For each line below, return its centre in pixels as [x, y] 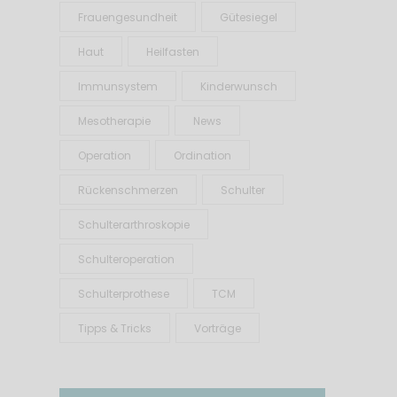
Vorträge [217, 328]
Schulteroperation [126, 259]
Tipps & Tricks [114, 328]
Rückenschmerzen [128, 190]
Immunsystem [117, 86]
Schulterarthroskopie [133, 224]
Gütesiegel [248, 17]
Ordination [202, 155]
